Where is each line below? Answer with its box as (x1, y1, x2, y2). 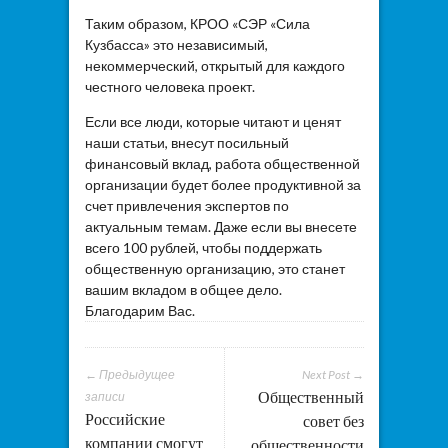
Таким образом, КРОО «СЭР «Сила (84, 14, 310, 32)
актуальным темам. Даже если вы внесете (84, 217, 357, 235)
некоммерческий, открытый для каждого (84, 56, 345, 74)
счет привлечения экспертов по (84, 196, 289, 214)
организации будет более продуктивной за (84, 175, 361, 193)
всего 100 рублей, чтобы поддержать (84, 238, 322, 256)
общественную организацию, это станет (84, 259, 345, 277)
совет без (302, 410, 364, 431)
